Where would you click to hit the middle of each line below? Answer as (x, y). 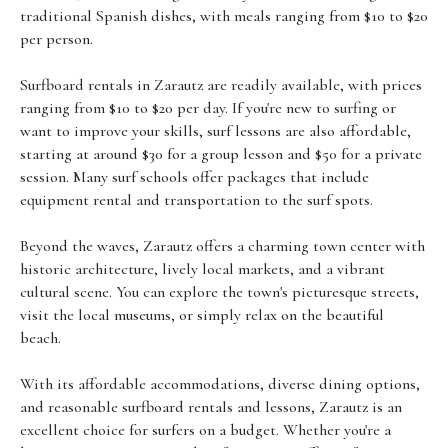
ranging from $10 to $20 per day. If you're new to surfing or (208, 107)
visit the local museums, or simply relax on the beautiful (202, 314)
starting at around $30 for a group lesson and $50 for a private (221, 153)
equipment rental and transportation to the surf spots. (196, 199)
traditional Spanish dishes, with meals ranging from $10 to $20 (224, 15)
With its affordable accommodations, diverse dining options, (220, 383)
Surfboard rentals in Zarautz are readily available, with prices (221, 84)
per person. (56, 38)
